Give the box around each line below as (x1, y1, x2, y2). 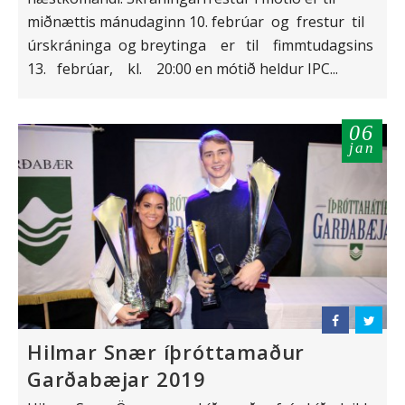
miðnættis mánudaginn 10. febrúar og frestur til (27, 11, 368, 32)
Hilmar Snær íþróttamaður (27, 337, 306, 365)
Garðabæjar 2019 (27, 364, 207, 392)
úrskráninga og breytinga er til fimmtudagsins (27, 34, 373, 55)
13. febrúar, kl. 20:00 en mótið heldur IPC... (27, 58, 338, 79)
